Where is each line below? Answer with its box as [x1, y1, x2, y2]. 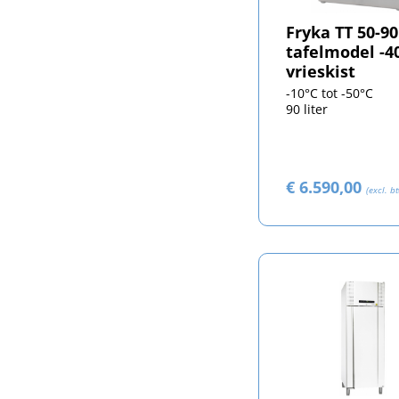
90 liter [285, 100, 328, 118]
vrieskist [285, 60, 355, 82]
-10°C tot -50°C [285, 84, 373, 102]
